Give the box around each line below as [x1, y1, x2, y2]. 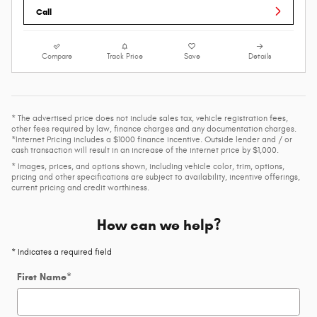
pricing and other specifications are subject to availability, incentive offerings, [11, 171, 300, 182]
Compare [42, 52, 73, 61]
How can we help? [96, 215, 221, 234]
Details [248, 52, 272, 61]
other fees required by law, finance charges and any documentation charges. [11, 123, 296, 134]
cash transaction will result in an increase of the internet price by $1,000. [11, 144, 279, 155]
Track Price [106, 52, 143, 61]
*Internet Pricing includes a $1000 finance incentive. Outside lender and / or [11, 134, 292, 144]
